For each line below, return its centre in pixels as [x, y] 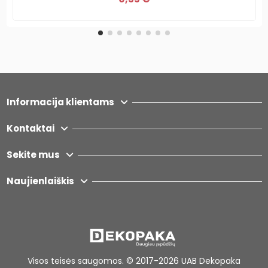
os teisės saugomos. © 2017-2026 [110, 261]
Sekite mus [33, 155]
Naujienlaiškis [40, 181]
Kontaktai [30, 129]
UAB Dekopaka [211, 261]
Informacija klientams [60, 102]
